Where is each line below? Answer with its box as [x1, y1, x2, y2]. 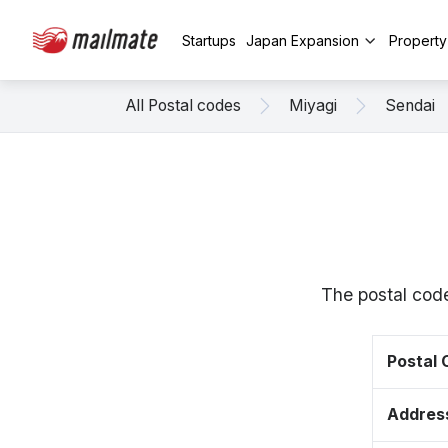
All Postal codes [126, 96, 241, 115]
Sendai [385, 96, 435, 115]
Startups [182, 31, 236, 49]
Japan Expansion [246, 31, 359, 49]
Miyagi [289, 96, 337, 115]
